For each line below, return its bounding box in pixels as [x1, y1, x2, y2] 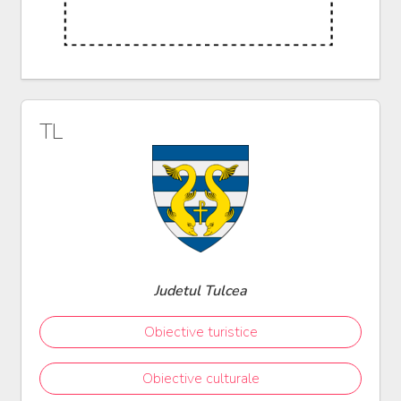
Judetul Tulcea [154, 281, 247, 302]
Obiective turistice [143, 322, 258, 343]
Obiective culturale [141, 369, 260, 389]
